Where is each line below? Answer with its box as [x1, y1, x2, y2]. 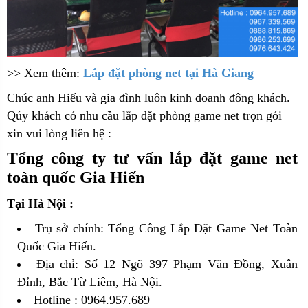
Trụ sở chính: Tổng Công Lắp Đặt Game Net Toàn [34, 221, 298, 235]
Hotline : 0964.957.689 [34, 293, 150, 307]
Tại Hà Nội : [7, 197, 74, 210]
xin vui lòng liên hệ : [7, 126, 111, 140]
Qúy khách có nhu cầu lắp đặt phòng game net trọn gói [7, 109, 282, 122]
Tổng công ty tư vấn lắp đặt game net [7, 149, 298, 167]
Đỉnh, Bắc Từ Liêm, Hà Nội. [17, 275, 162, 289]
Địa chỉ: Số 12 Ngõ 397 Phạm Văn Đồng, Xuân [36, 257, 298, 271]
